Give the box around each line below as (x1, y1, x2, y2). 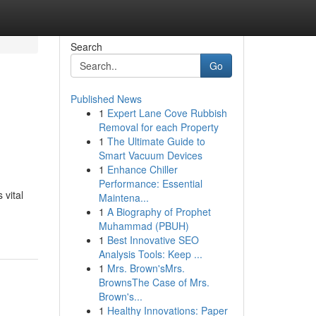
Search (70, 39, 102, 54)
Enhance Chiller (107, 162, 178, 176)
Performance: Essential (98, 176, 202, 190)
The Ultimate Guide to (107, 134, 205, 148)
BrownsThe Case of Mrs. (98, 275, 209, 289)
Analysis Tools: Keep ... (98, 247, 202, 261)
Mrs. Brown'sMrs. (107, 261, 185, 275)
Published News (70, 92, 142, 106)
